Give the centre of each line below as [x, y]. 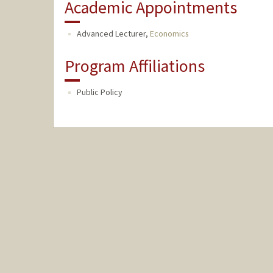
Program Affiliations [134, 66]
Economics [169, 34]
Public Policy [99, 92]
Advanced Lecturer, [113, 34]
